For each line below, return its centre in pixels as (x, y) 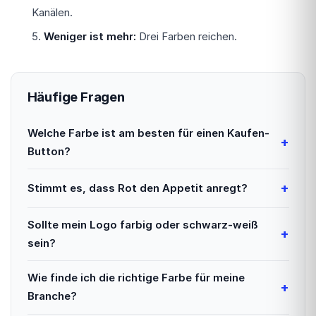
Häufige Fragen (76, 97)
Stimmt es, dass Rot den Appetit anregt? (137, 188)
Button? (49, 151)
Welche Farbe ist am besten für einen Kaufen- (148, 133)
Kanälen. (52, 12)
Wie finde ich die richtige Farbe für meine (136, 278)
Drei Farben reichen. (187, 36)
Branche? (52, 296)
